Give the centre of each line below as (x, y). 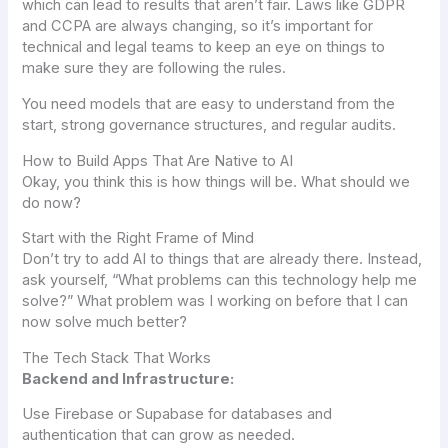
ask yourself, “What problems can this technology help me (220, 280)
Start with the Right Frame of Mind (138, 238)
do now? (52, 202)
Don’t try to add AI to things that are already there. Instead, (222, 259)
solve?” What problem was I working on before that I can (215, 301)
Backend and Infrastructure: (128, 378)
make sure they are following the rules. (154, 68)
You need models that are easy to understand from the (209, 104)
